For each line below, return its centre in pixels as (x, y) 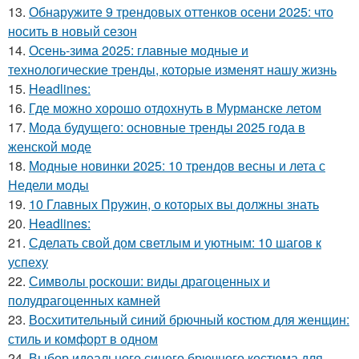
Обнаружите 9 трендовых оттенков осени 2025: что (181, 11)
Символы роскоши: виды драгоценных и (149, 280)
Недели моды (48, 184)
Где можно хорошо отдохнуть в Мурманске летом (175, 107)
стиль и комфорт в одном (83, 338)
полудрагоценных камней (84, 300)
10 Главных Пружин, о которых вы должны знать (174, 204)
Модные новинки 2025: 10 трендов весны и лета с (177, 165)
